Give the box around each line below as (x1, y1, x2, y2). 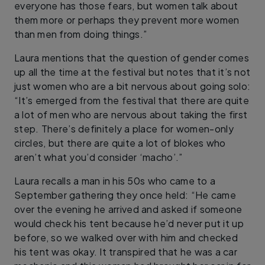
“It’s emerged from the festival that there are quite (14, 93, 250, 106)
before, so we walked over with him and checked (14, 231, 238, 244)
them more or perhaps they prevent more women (14, 13, 240, 26)
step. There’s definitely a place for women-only (14, 122, 234, 135)
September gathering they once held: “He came (14, 188, 236, 201)
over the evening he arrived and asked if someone (14, 202, 243, 215)
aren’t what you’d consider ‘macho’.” (14, 150, 183, 163)
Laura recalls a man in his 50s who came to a (14, 174, 216, 187)
